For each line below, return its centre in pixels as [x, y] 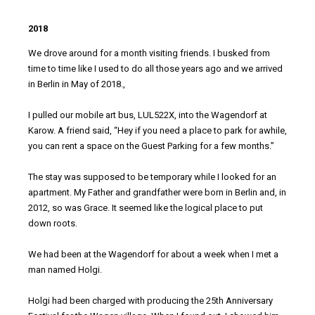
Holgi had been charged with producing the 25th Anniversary [150, 301]
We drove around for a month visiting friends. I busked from [149, 53]
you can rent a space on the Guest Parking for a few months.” [151, 146]
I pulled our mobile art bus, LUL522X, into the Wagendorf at [148, 115]
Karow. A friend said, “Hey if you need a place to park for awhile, [157, 131]
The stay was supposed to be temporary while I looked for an [152, 177]
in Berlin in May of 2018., [77, 84]
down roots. [53, 224]
